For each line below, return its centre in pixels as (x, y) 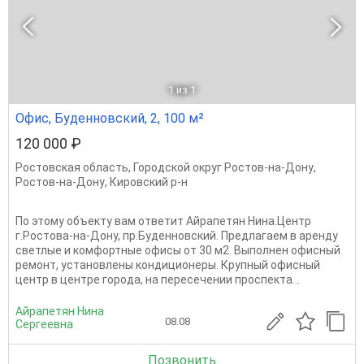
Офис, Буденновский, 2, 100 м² (110, 118)
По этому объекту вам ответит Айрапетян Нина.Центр (163, 221)
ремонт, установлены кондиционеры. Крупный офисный (168, 265)
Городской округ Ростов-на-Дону (223, 167)
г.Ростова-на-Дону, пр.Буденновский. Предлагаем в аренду (177, 236)
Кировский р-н (149, 182)
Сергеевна (44, 324)
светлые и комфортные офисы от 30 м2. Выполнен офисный (178, 250)
